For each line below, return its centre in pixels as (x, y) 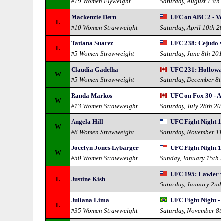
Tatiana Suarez (92, 43)
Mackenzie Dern (94, 17)
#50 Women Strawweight (105, 158)
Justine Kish (88, 179)
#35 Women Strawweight (105, 210)
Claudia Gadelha (95, 69)
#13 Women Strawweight (105, 106)
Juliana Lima (90, 200)
